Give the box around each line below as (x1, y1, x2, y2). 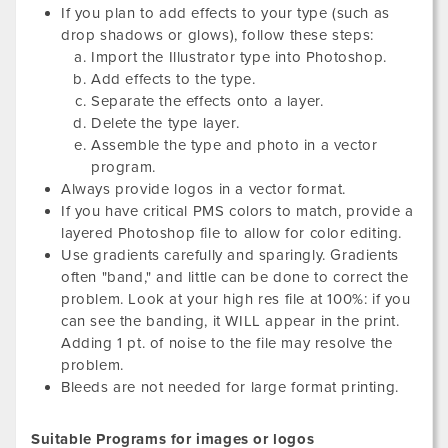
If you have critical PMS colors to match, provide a (61, 202, 414, 220)
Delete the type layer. (91, 114, 240, 132)
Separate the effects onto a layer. (91, 92, 324, 110)
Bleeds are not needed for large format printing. (61, 378, 399, 396)
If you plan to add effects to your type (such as (61, 4, 390, 22)
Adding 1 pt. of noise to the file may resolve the (61, 334, 393, 352)
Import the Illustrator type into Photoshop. (91, 48, 387, 66)
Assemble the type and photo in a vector (91, 136, 378, 154)
